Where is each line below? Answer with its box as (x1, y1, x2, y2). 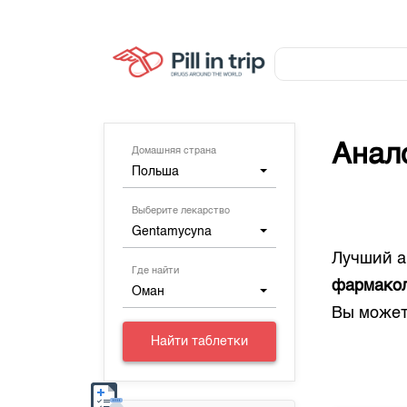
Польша (132, 165, 180, 178)
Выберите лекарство (132, 206, 231, 216)
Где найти (132, 266, 180, 276)
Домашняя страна (132, 146, 217, 156)
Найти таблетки (151, 335, 249, 348)
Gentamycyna (132, 225, 213, 238)
